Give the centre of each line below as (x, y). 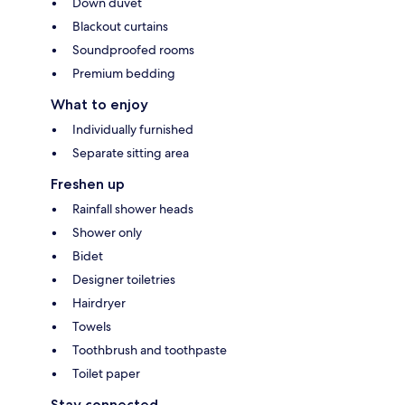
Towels (92, 327)
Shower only (107, 233)
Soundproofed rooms (133, 50)
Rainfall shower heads (133, 209)
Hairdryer (99, 303)
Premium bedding (124, 74)
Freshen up (88, 184)
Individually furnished (133, 130)
